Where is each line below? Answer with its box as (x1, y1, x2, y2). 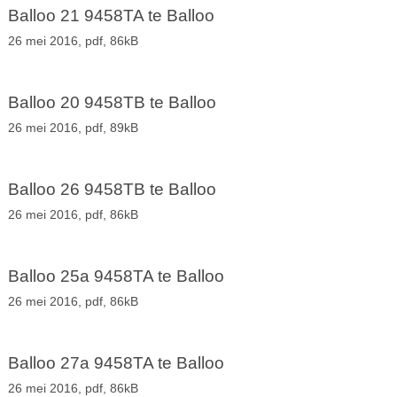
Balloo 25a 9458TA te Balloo (7, 267, 224, 286)
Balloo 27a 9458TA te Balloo (7, 354, 224, 373)
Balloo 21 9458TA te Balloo (7, 6, 214, 26)
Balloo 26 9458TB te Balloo (7, 180, 216, 199)
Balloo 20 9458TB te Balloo (7, 93, 216, 113)
